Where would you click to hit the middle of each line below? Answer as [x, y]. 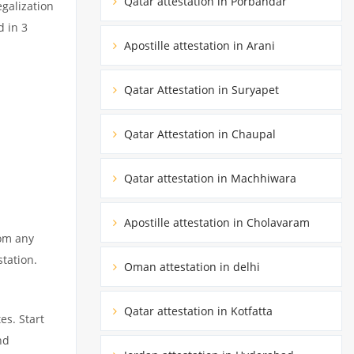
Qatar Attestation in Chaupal [198, 134]
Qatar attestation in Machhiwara [209, 178]
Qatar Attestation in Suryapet [200, 89]
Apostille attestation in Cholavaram [215, 222]
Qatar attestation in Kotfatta [197, 311]
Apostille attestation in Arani [198, 45]
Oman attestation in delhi [190, 266]
